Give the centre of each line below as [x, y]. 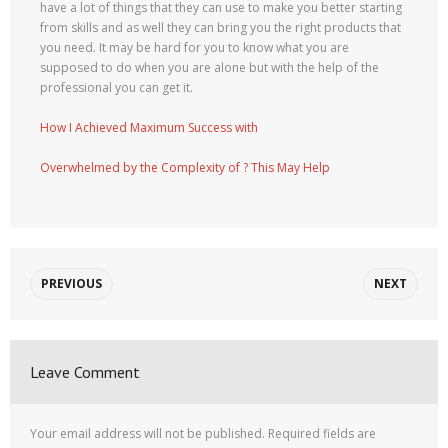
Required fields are [322, 434]
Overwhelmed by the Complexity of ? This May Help [185, 168]
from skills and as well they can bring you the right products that [220, 28]
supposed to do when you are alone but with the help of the [209, 68]
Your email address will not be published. [147, 434]
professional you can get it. [116, 88]
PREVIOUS [71, 284]
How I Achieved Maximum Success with [149, 128]
